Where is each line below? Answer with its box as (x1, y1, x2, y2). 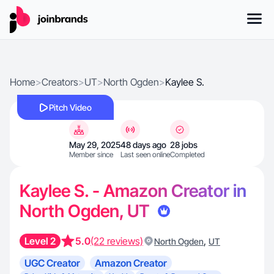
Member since (69, 150, 113, 159)
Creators (42, 76, 78, 88)
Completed (170, 150, 205, 159)
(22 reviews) (91, 235, 143, 247)
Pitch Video (49, 102, 92, 113)
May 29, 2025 (69, 139, 120, 150)
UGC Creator (24, 257, 80, 269)
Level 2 (24, 235, 56, 247)
